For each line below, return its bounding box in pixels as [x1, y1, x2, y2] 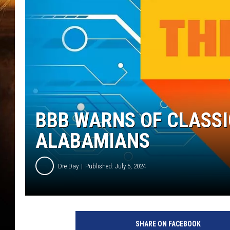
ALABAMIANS [35, 129, 150, 154]
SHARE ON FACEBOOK [135, 220, 201, 228]
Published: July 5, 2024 [85, 162, 146, 170]
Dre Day [58, 162, 79, 170]
